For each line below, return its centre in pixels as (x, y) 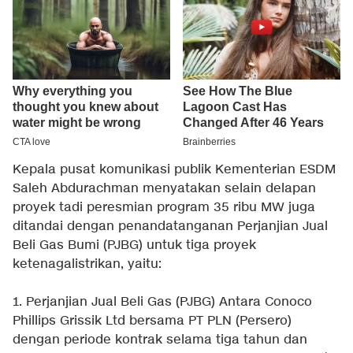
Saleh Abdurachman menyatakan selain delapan (164, 189)
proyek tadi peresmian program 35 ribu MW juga (164, 208)
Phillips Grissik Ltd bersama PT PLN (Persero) (152, 321)
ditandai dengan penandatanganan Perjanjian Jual (170, 227)
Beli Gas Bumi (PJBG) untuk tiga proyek (134, 246)
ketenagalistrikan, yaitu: (87, 265)
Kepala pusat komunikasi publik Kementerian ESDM (174, 170)
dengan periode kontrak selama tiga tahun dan (160, 340)
